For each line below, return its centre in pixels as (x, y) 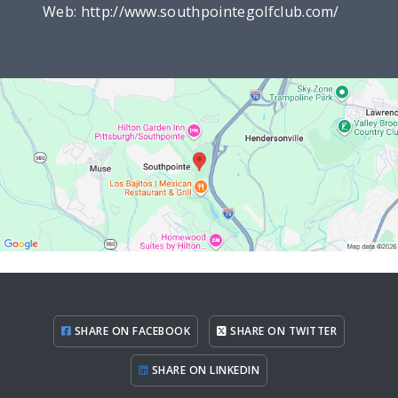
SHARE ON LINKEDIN (204, 370)
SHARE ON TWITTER (282, 330)
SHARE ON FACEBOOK (131, 330)
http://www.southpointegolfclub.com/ (210, 12)
